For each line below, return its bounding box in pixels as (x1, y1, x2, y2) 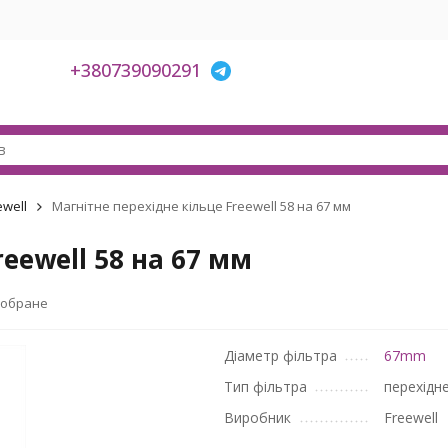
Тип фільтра (224, 377, 307, 396)
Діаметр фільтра (224, 346, 337, 365)
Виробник (224, 408, 291, 427)
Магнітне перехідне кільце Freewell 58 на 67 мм (51, 197, 351, 215)
